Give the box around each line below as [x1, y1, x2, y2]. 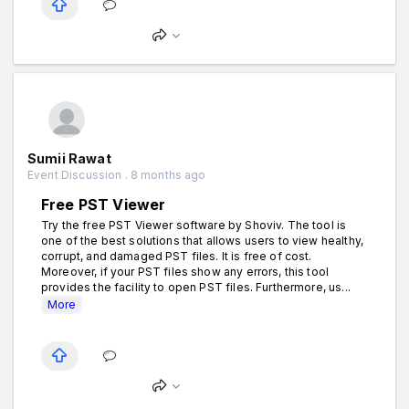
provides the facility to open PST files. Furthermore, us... [41, 279, 351, 294]
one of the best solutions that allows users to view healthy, [41, 233, 363, 247]
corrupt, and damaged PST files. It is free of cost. [41, 248, 312, 263]
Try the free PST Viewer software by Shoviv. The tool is [41, 217, 347, 232]
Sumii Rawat [27, 150, 111, 166]
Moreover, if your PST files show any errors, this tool [41, 264, 330, 278]
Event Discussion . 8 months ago [27, 167, 206, 182]
